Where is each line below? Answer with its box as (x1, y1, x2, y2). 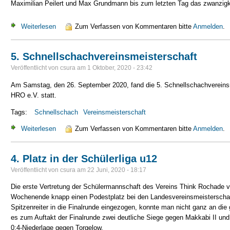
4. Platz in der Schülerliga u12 (11, 152, 157, 164)
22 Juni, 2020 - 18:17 (87, 166, 146, 174)
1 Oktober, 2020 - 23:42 (87, 64, 152, 72)
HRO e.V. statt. (11, 91, 56, 99)
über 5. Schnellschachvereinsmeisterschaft (56, 124, 184, 132)
